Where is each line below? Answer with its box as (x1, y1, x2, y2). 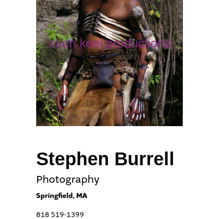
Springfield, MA (36, 191, 88, 200)
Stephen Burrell (36, 148, 175, 169)
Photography (36, 173, 99, 186)
